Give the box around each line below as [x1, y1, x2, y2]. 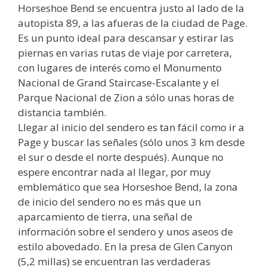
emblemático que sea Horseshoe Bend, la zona [18, 180, 238, 194]
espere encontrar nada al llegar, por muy [18, 165, 211, 179]
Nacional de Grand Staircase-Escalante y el [18, 76, 219, 90]
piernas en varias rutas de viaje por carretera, [18, 46, 232, 60]
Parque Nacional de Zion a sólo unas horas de [18, 91, 234, 105]
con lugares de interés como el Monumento [18, 61, 222, 75]
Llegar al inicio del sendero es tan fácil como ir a [18, 120, 244, 135]
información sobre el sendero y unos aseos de [18, 225, 233, 239]
